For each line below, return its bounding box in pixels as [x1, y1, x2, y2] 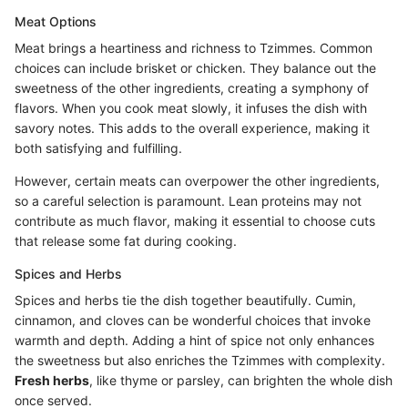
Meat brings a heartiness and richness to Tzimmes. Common [15, 40, 372, 56]
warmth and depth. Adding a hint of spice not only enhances [15, 332, 374, 349]
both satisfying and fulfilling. [15, 140, 182, 157]
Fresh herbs [15, 372, 89, 389]
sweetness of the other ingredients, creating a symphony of [15, 80, 369, 97]
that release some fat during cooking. [15, 233, 237, 250]
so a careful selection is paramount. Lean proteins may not [15, 193, 362, 209]
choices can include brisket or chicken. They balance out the [15, 60, 376, 76]
